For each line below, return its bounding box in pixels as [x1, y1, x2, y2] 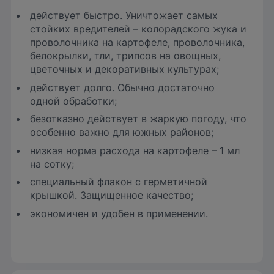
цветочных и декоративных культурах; [30, 63, 220, 75]
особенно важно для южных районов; [30, 126, 214, 139]
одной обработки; [30, 94, 117, 107]
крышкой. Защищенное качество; [30, 189, 194, 202]
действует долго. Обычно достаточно [30, 81, 215, 94]
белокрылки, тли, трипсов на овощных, [30, 50, 221, 62]
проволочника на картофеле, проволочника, [30, 36, 245, 48]
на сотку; [30, 157, 75, 170]
